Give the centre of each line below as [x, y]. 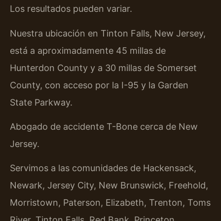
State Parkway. [41, 102]
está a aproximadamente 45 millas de [88, 50]
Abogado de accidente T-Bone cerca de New [104, 127]
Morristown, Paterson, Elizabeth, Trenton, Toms [110, 203]
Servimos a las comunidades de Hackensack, [103, 168]
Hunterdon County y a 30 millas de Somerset [103, 68]
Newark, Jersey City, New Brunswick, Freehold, [109, 185]
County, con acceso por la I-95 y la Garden [99, 85]
